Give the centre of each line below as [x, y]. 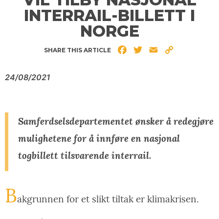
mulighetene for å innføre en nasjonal [99, 138]
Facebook [146, 50]
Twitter [157, 50]
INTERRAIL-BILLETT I [109, 15]
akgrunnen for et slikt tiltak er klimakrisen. [108, 199]
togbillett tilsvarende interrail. [85, 155]
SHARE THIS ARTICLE [77, 50]
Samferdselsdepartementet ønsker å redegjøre [116, 121]
